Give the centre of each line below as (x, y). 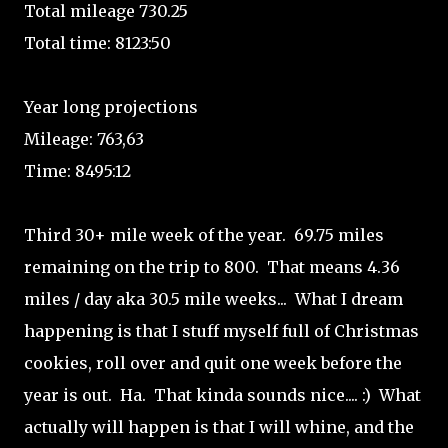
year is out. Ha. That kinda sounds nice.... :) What (222, 395)
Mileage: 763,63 (84, 139)
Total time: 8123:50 (97, 43)
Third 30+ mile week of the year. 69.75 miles (204, 235)
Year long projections (111, 107)
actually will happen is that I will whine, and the (219, 427)
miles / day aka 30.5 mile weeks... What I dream (213, 299)
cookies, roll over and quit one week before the (213, 363)
